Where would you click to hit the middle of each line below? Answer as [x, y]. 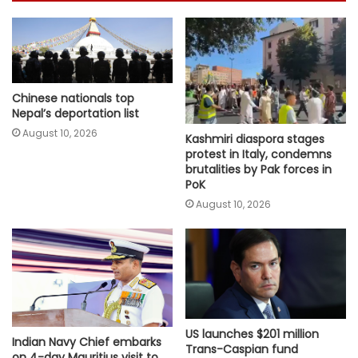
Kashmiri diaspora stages [255, 139]
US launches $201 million [252, 334]
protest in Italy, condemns [259, 155]
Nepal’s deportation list [76, 114]
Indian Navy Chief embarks [87, 342]
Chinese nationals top [73, 99]
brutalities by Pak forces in [259, 170]
